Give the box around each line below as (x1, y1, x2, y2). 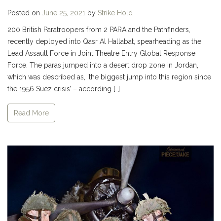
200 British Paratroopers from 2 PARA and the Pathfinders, (7, 26, 190, 34)
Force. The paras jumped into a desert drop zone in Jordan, (7, 61, 198, 70)
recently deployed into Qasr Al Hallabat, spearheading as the (7, 37, 201, 46)
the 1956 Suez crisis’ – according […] (7, 85, 120, 93)
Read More (14, 109, 49, 117)
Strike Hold (98, 9, 133, 17)
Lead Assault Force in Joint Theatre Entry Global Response (7, 49, 195, 58)
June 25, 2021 (42, 9, 85, 17)
